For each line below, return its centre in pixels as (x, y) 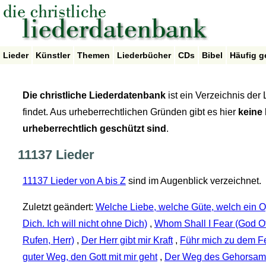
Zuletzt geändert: (59, 207)
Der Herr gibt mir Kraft (127, 240)
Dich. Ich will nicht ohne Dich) (85, 224)
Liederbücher (144, 55)
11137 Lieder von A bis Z (74, 181)
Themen (94, 55)
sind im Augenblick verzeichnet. (193, 181)
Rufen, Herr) (48, 240)
